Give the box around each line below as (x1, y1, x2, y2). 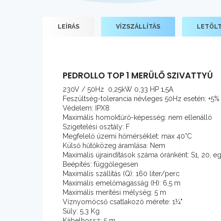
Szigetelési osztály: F (63, 122, 130, 131)
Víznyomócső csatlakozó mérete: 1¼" (63, 197, 183, 206)
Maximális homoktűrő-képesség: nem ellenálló (63, 113, 212, 121)
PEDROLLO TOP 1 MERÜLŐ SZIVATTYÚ (63, 69, 215, 81)
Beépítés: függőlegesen (63, 160, 138, 168)
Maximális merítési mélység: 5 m (63, 188, 166, 196)
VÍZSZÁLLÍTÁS (116, 23, 160, 30)
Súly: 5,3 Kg (63, 207, 100, 215)
